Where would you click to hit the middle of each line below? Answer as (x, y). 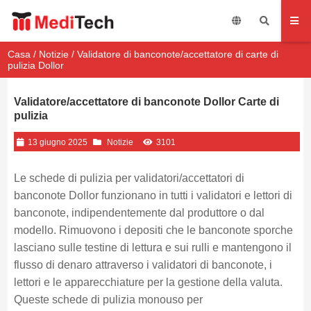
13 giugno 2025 (57, 142)
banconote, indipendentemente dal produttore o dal (139, 213)
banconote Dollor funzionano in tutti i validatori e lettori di (153, 195)
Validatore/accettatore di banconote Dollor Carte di (146, 102)
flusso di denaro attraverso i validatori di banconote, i (143, 265)
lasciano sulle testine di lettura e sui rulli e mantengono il (152, 247)
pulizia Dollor (36, 65)
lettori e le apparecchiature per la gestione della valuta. (148, 282)
